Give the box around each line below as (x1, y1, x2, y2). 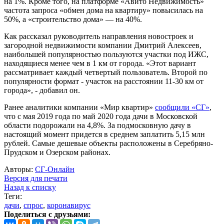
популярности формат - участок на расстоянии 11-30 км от (4, 77, 203, 86)
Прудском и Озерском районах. (4, 148, 110, 157)
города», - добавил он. (4, 86, 80, 95)
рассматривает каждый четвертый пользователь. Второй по (4, 68, 207, 77)
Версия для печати (4, 174, 67, 183)
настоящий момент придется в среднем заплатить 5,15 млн (4, 130, 205, 139)
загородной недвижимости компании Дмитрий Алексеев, (4, 41, 201, 50)
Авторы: (4, 165, 35, 174)
